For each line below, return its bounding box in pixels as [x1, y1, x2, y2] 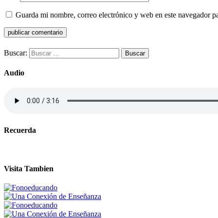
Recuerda [4, 126, 36, 135]
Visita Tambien [4, 164, 54, 173]
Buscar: [4, 48, 27, 57]
